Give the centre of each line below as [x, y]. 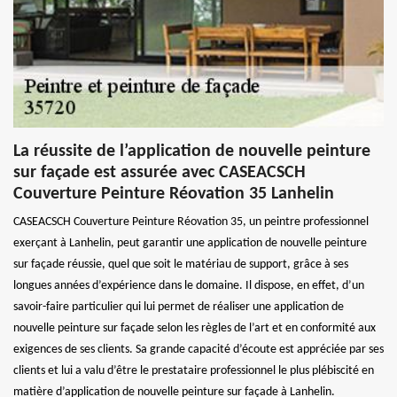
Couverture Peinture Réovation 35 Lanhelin [174, 194]
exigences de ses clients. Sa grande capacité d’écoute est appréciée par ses [198, 349]
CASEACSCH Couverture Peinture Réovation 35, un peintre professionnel [191, 222]
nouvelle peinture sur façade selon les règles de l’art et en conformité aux [195, 328]
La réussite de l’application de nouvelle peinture [192, 151]
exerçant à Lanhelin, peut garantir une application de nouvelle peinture [190, 243]
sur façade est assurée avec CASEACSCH [160, 172]
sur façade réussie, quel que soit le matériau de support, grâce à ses [181, 264]
